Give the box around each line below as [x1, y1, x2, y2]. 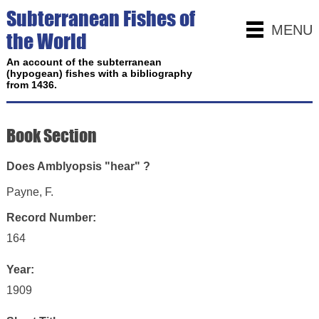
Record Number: [6, 211, 96, 224]
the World [6, 29, 87, 53]
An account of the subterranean [6, 56, 162, 68]
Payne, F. [6, 186, 53, 198]
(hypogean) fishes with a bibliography [6, 68, 192, 79]
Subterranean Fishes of [6, 6, 195, 31]
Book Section [6, 125, 97, 146]
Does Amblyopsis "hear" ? [6, 160, 150, 172]
